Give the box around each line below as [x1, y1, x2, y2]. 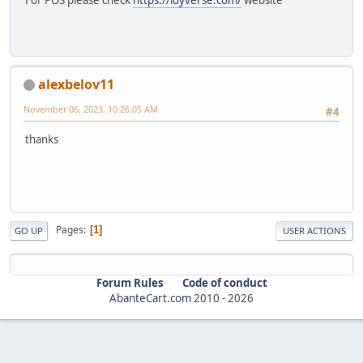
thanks [25, 131, 58, 147]
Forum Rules [96, 275, 164, 290]
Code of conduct [181, 275, 267, 290]
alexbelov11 [38, 75, 114, 93]
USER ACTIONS [283, 224, 346, 237]
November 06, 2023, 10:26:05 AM [23, 102, 158, 115]
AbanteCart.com [109, 290, 191, 305]
